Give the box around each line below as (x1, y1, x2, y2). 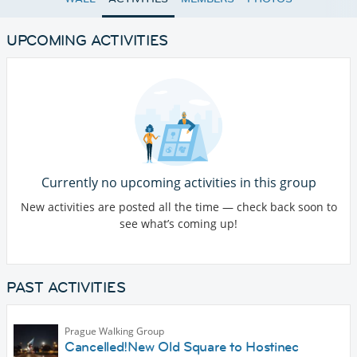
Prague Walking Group (65, 324, 164, 339)
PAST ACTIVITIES (6, 278, 126, 297)
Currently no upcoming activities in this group (41, 174, 316, 192)
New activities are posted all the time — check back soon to (20, 199, 337, 215)
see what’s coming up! (120, 216, 237, 232)
